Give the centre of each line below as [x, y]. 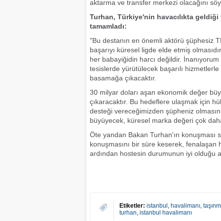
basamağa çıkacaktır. [123, 78]
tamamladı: [108, 26]
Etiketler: [132, 206]
